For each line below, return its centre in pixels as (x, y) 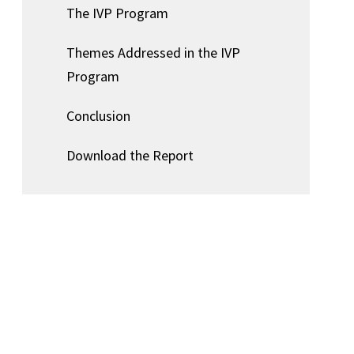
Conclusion (98, 116)
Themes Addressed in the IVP (153, 53)
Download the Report (130, 155)
